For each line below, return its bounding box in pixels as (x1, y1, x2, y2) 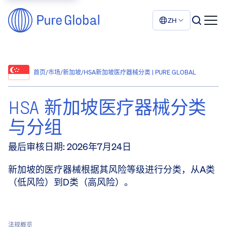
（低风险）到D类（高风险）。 (8, 176, 133, 188)
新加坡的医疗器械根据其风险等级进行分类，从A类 (8, 163, 215, 175)
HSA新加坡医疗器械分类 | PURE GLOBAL (84, 68, 196, 76)
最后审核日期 (8, 140, 63, 153)
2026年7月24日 (67, 140, 131, 153)
